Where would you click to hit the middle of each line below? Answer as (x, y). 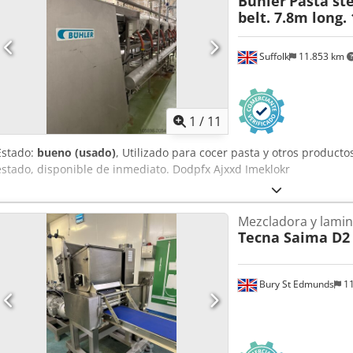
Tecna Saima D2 (294, 238)
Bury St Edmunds (295, 284)
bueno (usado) (76, 153)
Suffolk (273, 57)
